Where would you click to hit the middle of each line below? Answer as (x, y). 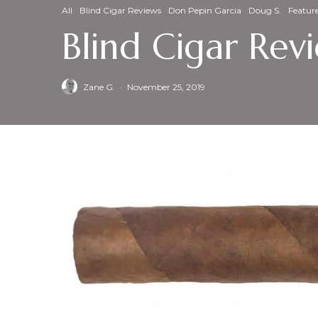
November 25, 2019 (166, 87)
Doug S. (265, 10)
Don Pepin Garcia (205, 10)
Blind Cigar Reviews (120, 10)
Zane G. (99, 87)
